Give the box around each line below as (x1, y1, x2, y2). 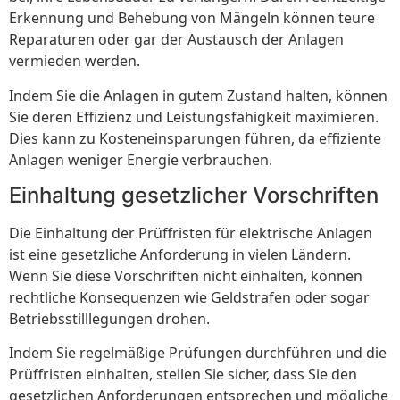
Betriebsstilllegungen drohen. (9, 309, 210, 329)
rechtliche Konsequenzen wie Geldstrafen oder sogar (9, 287, 370, 307)
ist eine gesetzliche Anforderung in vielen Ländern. (9, 245, 351, 264)
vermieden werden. (9, 51, 140, 71)
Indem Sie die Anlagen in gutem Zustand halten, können (9, 85, 387, 105)
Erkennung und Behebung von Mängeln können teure (9, 8, 375, 29)
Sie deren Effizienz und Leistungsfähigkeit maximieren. (9, 106, 379, 127)
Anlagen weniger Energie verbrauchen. (9, 149, 272, 170)
